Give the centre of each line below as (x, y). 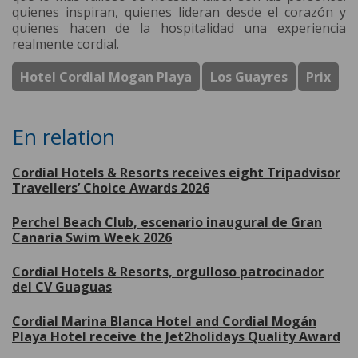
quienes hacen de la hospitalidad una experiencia (179, 28)
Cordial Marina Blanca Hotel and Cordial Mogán (164, 322)
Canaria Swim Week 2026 (92, 238)
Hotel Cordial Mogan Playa (106, 77)
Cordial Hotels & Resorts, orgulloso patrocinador (168, 272)
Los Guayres (249, 77)
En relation (64, 137)
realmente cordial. (66, 44)
